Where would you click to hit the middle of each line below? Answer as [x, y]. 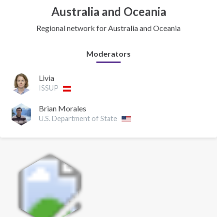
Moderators [108, 54]
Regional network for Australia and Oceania [108, 28]
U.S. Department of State [78, 119]
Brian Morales [62, 108]
